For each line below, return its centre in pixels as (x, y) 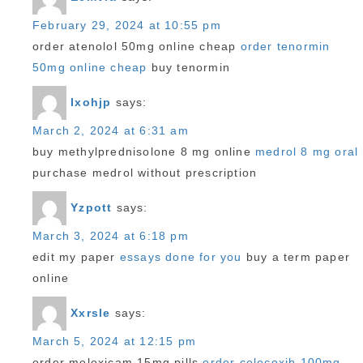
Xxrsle (91, 312)
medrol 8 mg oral (307, 152)
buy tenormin (189, 67)
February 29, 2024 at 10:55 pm (127, 25)
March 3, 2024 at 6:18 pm (111, 236)
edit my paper (76, 257)
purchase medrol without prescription (145, 173)
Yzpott (92, 207)
